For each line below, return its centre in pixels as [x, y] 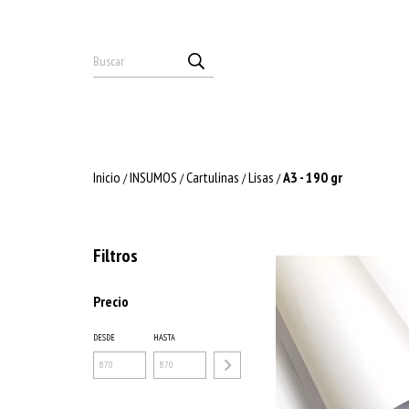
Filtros [115, 256]
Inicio [107, 177]
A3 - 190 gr [313, 177]
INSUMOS [153, 177]
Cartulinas [213, 177]
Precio [111, 301]
